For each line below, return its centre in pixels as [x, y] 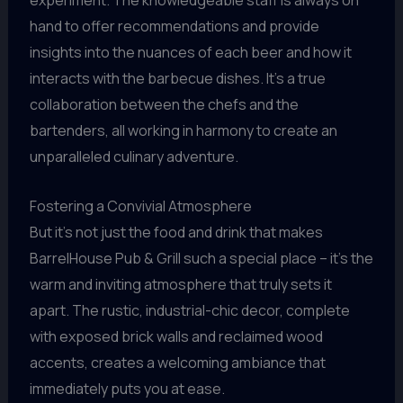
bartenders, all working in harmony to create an [183, 131]
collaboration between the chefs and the [164, 105]
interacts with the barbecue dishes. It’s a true [177, 79]
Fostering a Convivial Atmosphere [140, 206]
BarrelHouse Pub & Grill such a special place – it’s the [201, 258]
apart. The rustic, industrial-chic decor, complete [189, 310]
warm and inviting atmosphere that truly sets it [180, 284]
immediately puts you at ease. [127, 388]
